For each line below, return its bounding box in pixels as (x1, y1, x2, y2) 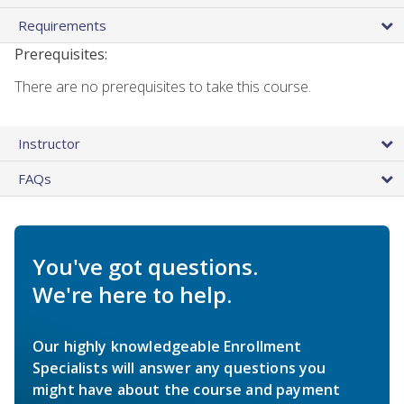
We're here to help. (32, 279, 232, 309)
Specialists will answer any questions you (32, 357, 326, 378)
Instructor (18, 133, 80, 152)
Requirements (18, 15, 106, 34)
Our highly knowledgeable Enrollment (32, 335, 302, 356)
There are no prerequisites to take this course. (14, 76, 311, 96)
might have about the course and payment (32, 379, 341, 399)
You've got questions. (32, 251, 258, 281)
